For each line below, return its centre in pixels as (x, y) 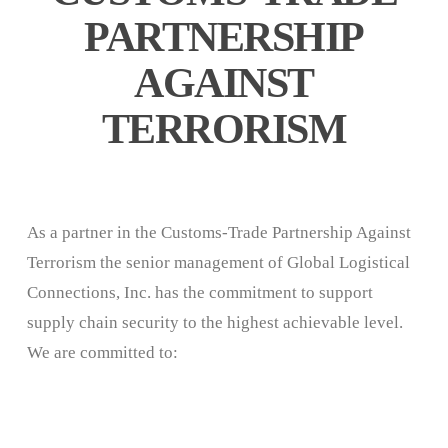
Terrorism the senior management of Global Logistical (218, 262)
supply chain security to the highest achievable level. (216, 322)
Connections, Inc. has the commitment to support (199, 292)
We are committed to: (102, 352)
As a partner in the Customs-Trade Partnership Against (218, 232)
